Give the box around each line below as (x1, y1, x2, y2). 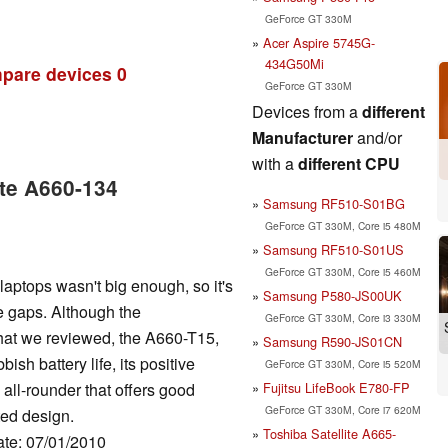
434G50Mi (264, 53, 324, 73)
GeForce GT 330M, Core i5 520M (264, 355, 421, 371)
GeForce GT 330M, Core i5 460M (264, 263, 421, 279)
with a (252, 151, 298, 175)
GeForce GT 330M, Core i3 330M (264, 309, 421, 325)
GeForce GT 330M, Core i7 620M (264, 401, 421, 417)
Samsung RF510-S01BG (263, 193, 405, 213)
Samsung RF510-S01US (263, 239, 404, 259)
